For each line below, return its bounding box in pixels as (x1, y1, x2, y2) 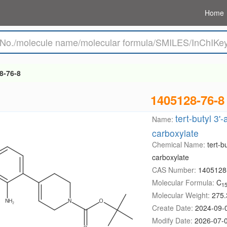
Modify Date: (152, 215, 195, 225)
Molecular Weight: (152, 190, 212, 200)
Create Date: (152, 203, 195, 213)
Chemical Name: (152, 139, 207, 149)
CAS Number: (152, 165, 198, 175)
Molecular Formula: (152, 177, 216, 187)
